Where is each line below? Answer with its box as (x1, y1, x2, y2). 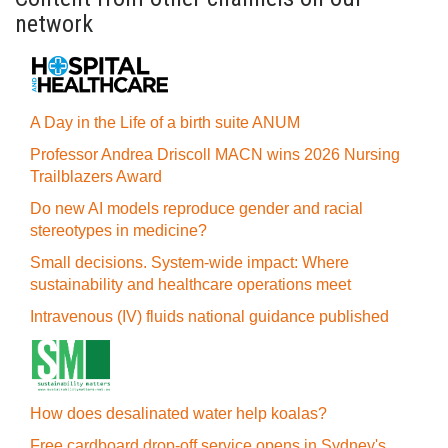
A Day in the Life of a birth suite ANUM (30, 114, 300, 131)
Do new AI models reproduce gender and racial (30, 200, 363, 217)
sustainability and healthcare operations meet (30, 276, 351, 293)
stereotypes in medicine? (30, 222, 207, 239)
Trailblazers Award (30, 168, 162, 185)
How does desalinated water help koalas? (30, 405, 327, 422)
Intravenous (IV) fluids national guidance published (30, 308, 389, 325)
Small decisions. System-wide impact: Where (30, 254, 349, 271)
